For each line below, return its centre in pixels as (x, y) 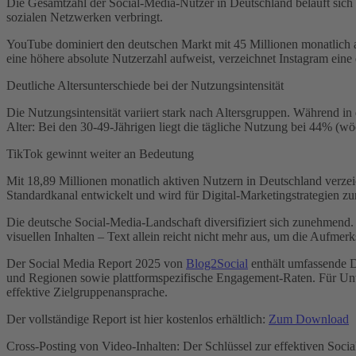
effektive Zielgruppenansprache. (87, 292)
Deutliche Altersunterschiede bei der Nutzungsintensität (145, 85)
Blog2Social (217, 263)
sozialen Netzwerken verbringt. (85, 17)
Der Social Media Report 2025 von (96, 263)
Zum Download (309, 319)
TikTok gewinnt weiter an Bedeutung (100, 153)
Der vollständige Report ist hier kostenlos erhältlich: (137, 319)
